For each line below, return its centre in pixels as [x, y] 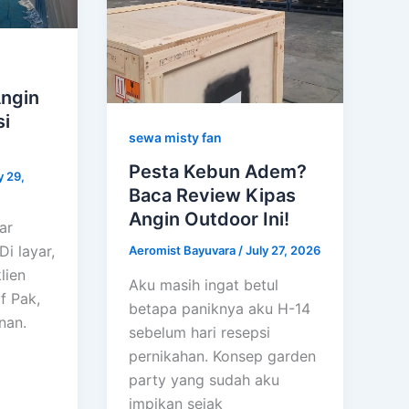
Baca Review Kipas [213, 196]
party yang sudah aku [204, 379]
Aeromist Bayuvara [184, 251]
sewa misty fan [176, 137]
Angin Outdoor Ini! [210, 220]
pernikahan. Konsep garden [223, 356]
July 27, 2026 [283, 251]
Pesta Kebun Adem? [218, 172]
